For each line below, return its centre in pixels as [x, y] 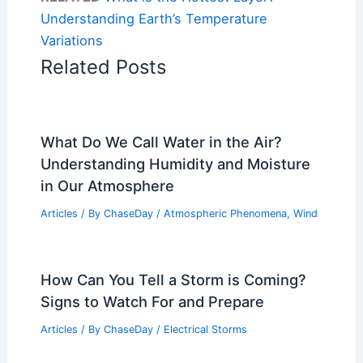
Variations [71, 41]
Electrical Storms [205, 329]
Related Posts [103, 67]
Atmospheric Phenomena [225, 214]
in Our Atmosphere [107, 186]
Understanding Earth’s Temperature [154, 19]
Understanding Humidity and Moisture [175, 164]
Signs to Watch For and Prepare [152, 301]
